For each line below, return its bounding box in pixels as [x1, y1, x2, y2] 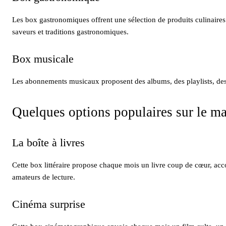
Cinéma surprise [12, 197, 85, 210]
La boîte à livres [12, 136, 85, 149]
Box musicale [12, 52, 74, 65]
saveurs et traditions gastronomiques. [12, 27, 129, 36]
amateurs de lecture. [12, 173, 75, 181]
